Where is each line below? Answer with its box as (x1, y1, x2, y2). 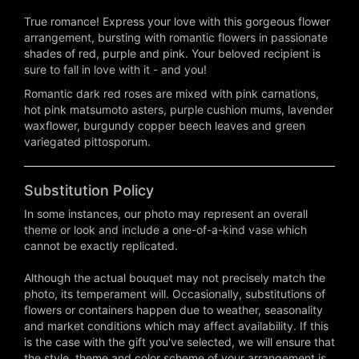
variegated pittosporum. (24, 135, 151, 149)
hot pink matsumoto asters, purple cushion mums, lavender (24, 103, 333, 117)
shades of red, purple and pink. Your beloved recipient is (24, 46, 321, 61)
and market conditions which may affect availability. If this (24, 319, 329, 333)
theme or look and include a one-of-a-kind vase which (24, 223, 307, 237)
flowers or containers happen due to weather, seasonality (24, 303, 323, 317)
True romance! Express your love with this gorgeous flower (24, 14, 330, 29)
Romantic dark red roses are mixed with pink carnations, (24, 87, 319, 101)
